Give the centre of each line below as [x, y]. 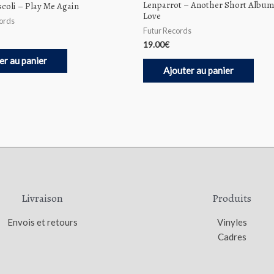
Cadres [232, 236]
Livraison [42, 198]
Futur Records [167, 31]
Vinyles [232, 222]
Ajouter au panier [198, 70]
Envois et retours [42, 222]
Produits [232, 198]
